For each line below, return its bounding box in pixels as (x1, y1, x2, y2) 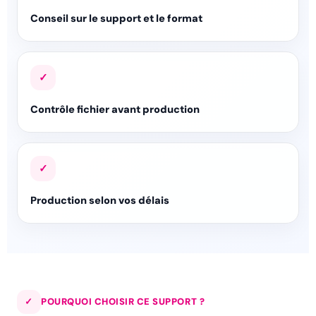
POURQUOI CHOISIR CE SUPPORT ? (41, 296, 205, 308)
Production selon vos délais (30, 194, 169, 207)
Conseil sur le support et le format (30, 12, 202, 25)
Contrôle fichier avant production (30, 103, 200, 116)
